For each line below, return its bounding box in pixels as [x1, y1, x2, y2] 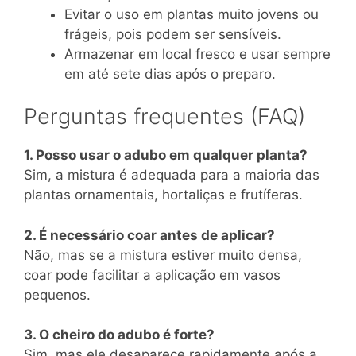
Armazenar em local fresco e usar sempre [64, 45, 331, 62]
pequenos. [24, 286, 91, 303]
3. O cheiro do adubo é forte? [24, 327, 215, 343]
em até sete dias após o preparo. [64, 65, 276, 82]
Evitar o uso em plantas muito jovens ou [64, 6, 319, 22]
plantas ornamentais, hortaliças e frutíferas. [24, 187, 303, 203]
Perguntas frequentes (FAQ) [24, 103, 305, 130]
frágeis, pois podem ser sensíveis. [64, 25, 281, 42]
